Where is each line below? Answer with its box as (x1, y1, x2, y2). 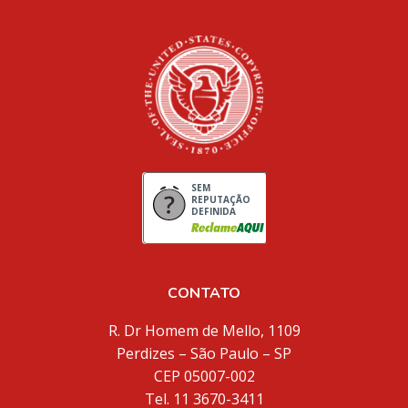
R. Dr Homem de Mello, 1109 (107, 320, 301, 341)
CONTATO (167, 282, 241, 303)
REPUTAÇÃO (190, 192, 250, 206)
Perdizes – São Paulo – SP (117, 342, 291, 363)
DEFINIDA (190, 204, 236, 218)
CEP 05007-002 (153, 365, 255, 386)
